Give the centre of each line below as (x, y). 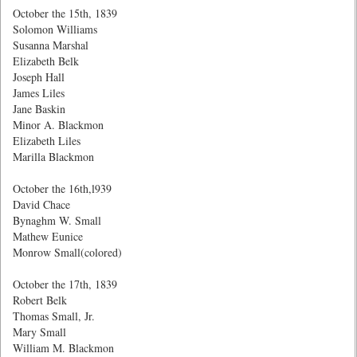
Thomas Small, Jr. (54, 316)
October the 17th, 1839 (65, 284)
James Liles (39, 93)
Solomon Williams (55, 29)
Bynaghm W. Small (57, 220)
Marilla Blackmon (53, 157)
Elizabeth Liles (47, 141)
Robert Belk (40, 300)
